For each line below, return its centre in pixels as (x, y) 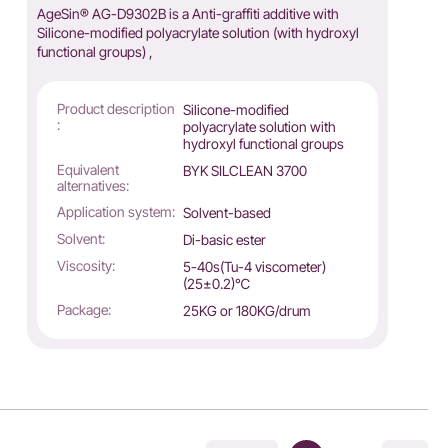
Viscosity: (85, 265)
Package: (83, 309)
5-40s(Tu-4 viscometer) (255, 266)
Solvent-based (227, 212)
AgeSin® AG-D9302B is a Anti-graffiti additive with (187, 13)
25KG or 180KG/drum (247, 310)
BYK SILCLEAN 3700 (245, 170)
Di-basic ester (225, 239)
